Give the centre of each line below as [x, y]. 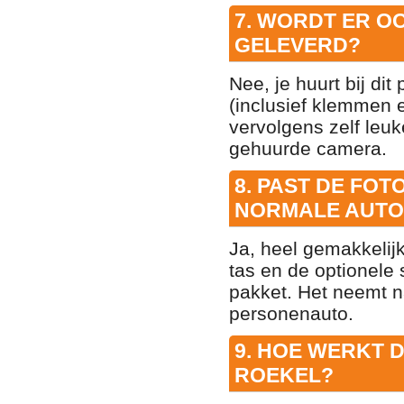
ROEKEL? [284, 375]
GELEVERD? [298, 45]
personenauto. [291, 313]
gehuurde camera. [308, 148]
